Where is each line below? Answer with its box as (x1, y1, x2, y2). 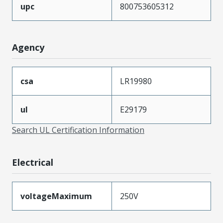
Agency (12, 41, 44, 54)
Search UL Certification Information (12, 124, 144, 136)
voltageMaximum (20, 191, 92, 202)
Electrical (12, 156, 53, 169)
